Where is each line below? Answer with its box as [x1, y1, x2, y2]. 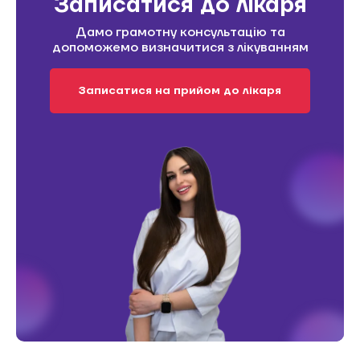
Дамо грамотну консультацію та [75, 23, 285, 40]
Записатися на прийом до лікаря [79, 83, 281, 98]
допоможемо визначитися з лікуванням [51, 39, 309, 55]
